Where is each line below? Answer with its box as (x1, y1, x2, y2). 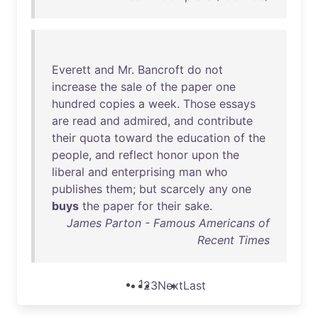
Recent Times (197, 233, 270, 247)
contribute (197, 114, 253, 128)
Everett (52, 62, 91, 77)
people (52, 148, 89, 162)
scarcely (160, 182, 205, 196)
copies (99, 97, 135, 111)
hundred (52, 97, 96, 111)
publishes (52, 182, 102, 196)
